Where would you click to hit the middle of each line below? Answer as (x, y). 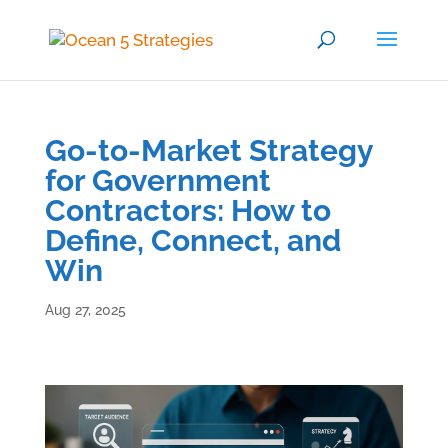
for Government (157, 180)
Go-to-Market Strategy (208, 150)
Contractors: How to (187, 210)
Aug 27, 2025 (85, 310)
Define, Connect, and (192, 240)
